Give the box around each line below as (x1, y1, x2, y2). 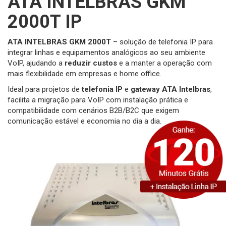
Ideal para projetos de (8, 85, 82, 94)
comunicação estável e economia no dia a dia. (8, 117, 161, 126)
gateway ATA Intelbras (131, 85, 210, 94)
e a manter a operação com (117, 59, 212, 68)
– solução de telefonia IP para (111, 37, 213, 47)
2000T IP (8, 11, 82, 33)
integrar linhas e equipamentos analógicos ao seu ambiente (8, 48, 205, 58)
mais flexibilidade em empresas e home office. (8, 69, 161, 79)
